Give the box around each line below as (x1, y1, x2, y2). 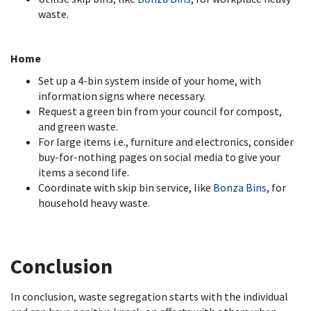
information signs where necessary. (38, 89, 210, 103)
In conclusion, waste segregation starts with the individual (10, 289, 288, 303)
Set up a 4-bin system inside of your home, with (38, 74, 261, 87)
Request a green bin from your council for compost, (38, 104, 282, 118)
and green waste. (38, 119, 120, 133)
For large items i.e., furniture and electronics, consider (38, 135, 294, 149)
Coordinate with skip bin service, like (38, 180, 213, 194)
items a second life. (38, 165, 131, 179)
